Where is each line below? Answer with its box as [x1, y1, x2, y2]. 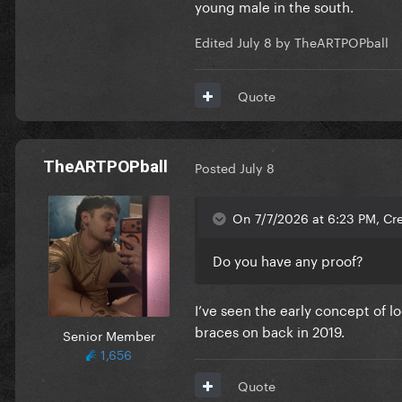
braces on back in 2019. [195, 319, 345, 341]
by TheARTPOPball [272, 31, 389, 51]
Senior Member [62, 324, 155, 345]
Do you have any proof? [213, 248, 367, 270]
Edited [195, 31, 237, 51]
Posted [195, 157, 240, 178]
